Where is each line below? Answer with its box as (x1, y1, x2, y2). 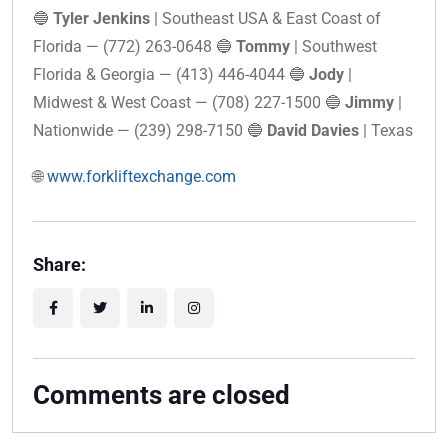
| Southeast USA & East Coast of (150, 9, 381, 29)
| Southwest (290, 37, 377, 57)
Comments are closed (33, 380, 290, 411)
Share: (33, 254, 86, 276)
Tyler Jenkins (53, 9, 150, 29)
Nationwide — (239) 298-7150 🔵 (33, 121, 267, 141)
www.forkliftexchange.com (47, 167, 236, 187)
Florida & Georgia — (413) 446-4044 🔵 (33, 65, 309, 85)
